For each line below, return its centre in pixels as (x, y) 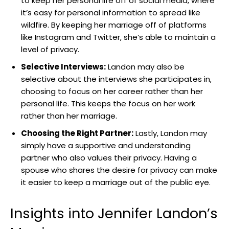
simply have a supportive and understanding (106, 146)
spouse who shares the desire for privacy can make (119, 170)
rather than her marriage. (69, 116)
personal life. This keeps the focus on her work (108, 104)
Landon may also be (145, 67)
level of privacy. (50, 50)
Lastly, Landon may (170, 133)
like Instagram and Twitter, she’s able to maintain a (118, 37)
